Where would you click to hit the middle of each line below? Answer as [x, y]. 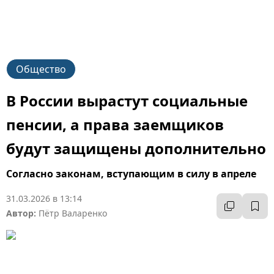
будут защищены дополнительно [136, 148]
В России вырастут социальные [127, 101]
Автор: [21, 213]
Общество [41, 69]
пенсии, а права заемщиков [115, 124]
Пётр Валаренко [73, 213]
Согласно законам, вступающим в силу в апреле [131, 174]
